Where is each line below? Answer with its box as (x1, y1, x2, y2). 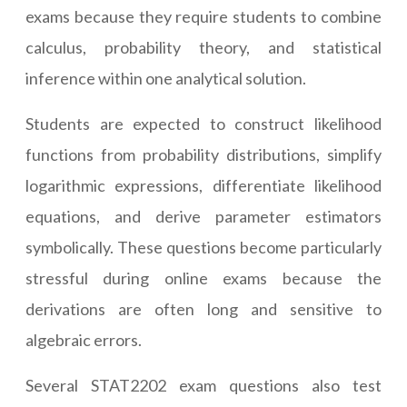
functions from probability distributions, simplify (25, 144, 382, 165)
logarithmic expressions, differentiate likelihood (25, 175, 382, 196)
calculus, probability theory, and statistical (25, 37, 382, 58)
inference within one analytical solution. (25, 68, 306, 89)
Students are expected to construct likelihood (25, 114, 382, 134)
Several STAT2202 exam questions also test (25, 375, 382, 396)
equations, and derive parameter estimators (25, 206, 382, 227)
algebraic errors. (25, 330, 142, 351)
